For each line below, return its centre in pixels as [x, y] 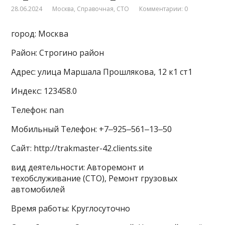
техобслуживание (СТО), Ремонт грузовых [94, 179]
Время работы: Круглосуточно [71, 209]
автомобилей [38, 190]
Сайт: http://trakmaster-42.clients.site [82, 148]
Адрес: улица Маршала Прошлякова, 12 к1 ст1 [102, 72]
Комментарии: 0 [164, 9]
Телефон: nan [38, 110]
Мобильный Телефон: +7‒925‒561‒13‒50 [92, 129]
